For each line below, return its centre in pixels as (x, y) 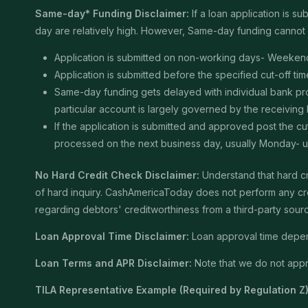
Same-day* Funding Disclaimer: (112, 14)
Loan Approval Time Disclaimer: (112, 236)
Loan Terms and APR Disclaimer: (113, 263)
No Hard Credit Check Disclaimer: (117, 175)
